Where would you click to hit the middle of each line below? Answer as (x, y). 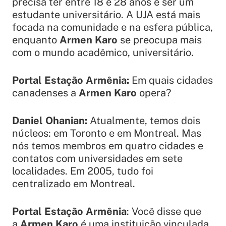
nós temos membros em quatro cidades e (108, 146)
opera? (154, 93)
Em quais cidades (172, 80)
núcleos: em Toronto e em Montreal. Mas (107, 133)
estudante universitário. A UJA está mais (106, 14)
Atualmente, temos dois (145, 120)
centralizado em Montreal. (74, 183)
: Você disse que (164, 211)
